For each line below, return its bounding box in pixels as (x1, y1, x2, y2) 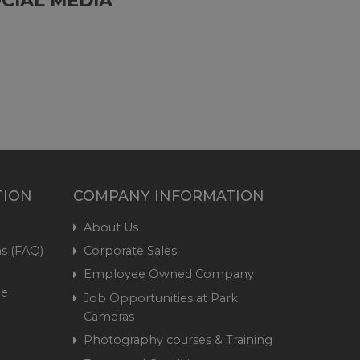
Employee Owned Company (84, 267, 255, 282)
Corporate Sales (84, 243, 178, 259)
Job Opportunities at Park (84, 290, 239, 305)
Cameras (84, 309, 135, 324)
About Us (84, 219, 139, 235)
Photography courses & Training (84, 333, 273, 348)
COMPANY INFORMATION (73, 187, 264, 205)
